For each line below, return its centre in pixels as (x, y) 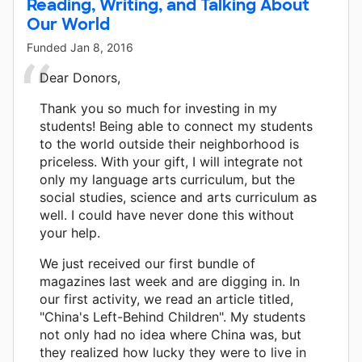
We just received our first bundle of (147, 263)
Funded (48, 47)
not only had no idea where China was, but (170, 334)
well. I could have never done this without (167, 215)
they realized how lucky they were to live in (173, 352)
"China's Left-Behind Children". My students (173, 316)
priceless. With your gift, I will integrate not (171, 161)
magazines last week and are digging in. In (170, 281)
